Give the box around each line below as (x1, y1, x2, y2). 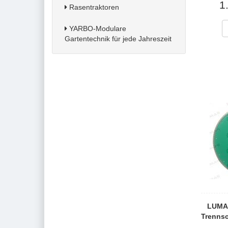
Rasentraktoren (67, 3, 119, 11)
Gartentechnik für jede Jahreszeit (65, 35, 172, 43)
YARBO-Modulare (67, 24, 126, 33)
